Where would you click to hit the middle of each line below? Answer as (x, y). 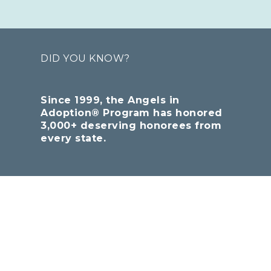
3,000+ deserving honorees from (131, 125)
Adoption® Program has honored (132, 113)
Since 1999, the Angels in (110, 100)
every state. (73, 138)
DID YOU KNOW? (85, 58)
